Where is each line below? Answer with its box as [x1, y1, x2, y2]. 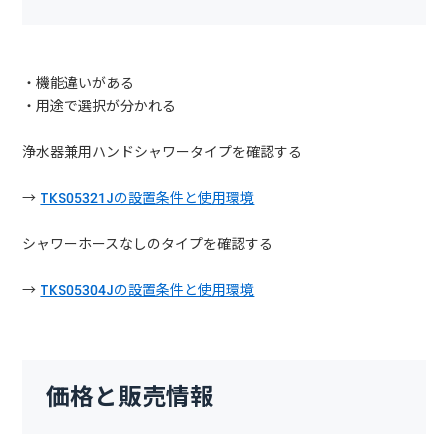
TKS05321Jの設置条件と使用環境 [40, 187, 255, 208]
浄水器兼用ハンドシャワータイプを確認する [22, 141, 303, 162]
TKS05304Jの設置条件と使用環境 [40, 279, 255, 300]
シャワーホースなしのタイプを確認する [22, 233, 274, 254]
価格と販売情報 [46, 380, 215, 414]
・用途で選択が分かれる [22, 95, 177, 116]
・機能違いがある [22, 72, 135, 93]
